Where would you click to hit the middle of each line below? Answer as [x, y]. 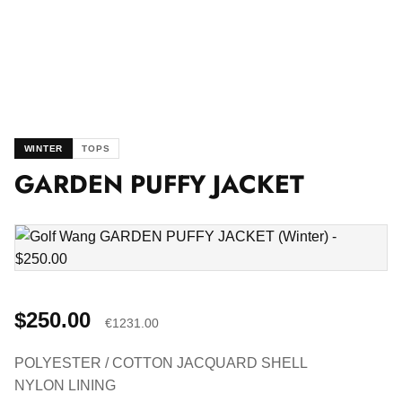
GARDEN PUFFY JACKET [159, 185]
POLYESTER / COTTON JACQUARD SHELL [161, 363]
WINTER [44, 149]
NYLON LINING [65, 386]
